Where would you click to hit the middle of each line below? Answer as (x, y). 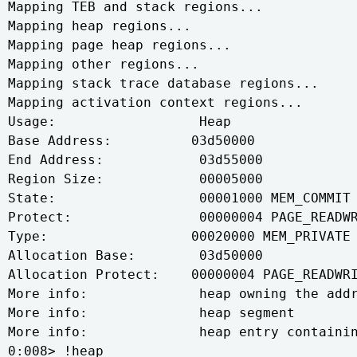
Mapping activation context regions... (155, 102)
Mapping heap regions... (100, 26)
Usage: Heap (120, 122)
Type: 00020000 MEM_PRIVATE (179, 236)
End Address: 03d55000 (135, 160)
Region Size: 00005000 (135, 179)
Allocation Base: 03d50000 (135, 255)
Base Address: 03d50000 (131, 141)
